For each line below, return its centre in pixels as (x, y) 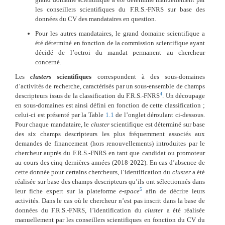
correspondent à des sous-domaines (148, 76)
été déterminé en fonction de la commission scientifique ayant (120, 43)
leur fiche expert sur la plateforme (67, 191)
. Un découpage (184, 95)
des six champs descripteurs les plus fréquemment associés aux (110, 134)
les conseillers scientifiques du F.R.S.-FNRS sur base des (120, 9)
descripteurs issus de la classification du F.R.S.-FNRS (87, 95)
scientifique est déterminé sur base (157, 124)
